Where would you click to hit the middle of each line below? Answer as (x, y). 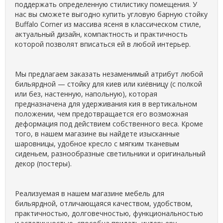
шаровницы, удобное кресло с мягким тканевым (97, 144)
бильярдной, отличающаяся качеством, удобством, (104, 203)
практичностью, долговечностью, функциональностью (109, 213)
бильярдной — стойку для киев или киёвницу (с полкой (109, 84)
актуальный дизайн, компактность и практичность (101, 34)
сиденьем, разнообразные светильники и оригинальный (110, 154)
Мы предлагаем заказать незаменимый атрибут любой (109, 74)
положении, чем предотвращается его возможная (102, 114)
